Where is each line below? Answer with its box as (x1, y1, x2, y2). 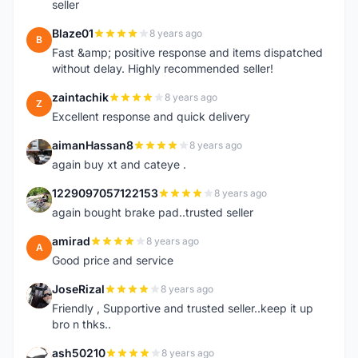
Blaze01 (52, 26, 93, 40)
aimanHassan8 (52, 138, 133, 152)
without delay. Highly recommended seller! (52, 62, 273, 75)
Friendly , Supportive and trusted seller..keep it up (52, 301, 313, 315)
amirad (52, 234, 90, 248)
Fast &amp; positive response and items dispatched (52, 46, 323, 59)
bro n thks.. (52, 317, 111, 331)
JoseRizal (52, 282, 105, 296)
